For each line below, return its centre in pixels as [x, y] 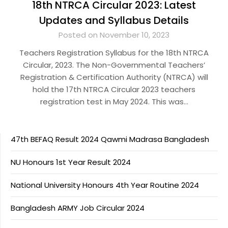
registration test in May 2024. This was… [114, 101]
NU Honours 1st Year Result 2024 [71, 162]
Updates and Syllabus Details [114, 20]
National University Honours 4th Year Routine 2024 [105, 185]
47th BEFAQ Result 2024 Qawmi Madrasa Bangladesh [110, 139]
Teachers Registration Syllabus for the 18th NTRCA [114, 52]
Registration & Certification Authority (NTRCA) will [114, 77]
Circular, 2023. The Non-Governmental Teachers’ [114, 65]
